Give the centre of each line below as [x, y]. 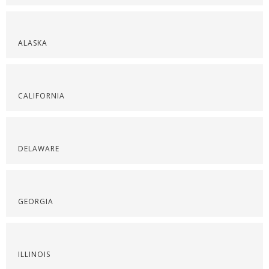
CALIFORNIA [41, 96]
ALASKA [33, 43]
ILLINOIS [34, 254]
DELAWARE [39, 149]
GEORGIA [36, 201]
